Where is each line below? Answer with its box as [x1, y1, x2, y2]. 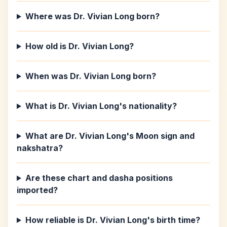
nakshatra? [17, 143, 63, 153]
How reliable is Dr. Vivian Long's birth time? [25, 215, 200, 225]
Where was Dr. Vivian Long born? [25, 11, 160, 21]
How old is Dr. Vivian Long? [25, 41, 134, 51]
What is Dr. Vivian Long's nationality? [25, 101, 177, 111]
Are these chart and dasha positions [25, 173, 173, 183]
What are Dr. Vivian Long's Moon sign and [25, 131, 195, 141]
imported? [17, 185, 58, 195]
